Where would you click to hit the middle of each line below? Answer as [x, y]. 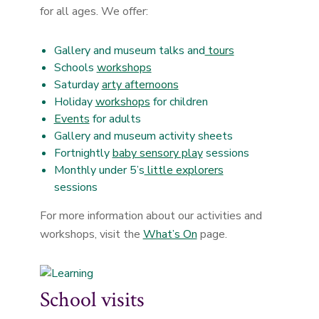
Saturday [78, 85]
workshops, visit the [91, 234]
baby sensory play [157, 153]
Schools [75, 68]
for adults [115, 119]
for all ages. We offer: [94, 11]
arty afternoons [140, 85]
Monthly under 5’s [99, 170]
